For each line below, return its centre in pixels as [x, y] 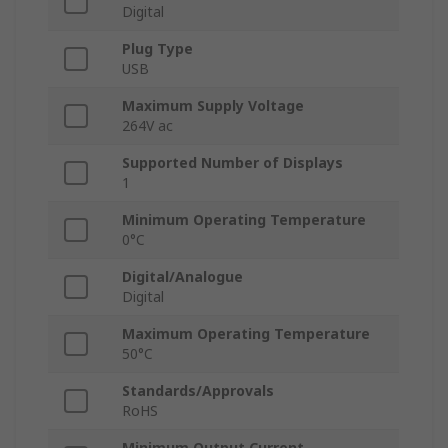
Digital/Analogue [182, 277]
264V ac [147, 126]
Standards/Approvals [198, 391]
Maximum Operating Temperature [246, 334]
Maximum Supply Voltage [213, 106]
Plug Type [157, 49]
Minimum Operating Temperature [244, 220]
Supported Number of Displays [232, 163]
